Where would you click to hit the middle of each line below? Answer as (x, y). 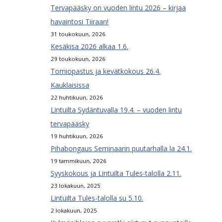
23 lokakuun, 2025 (76, 186)
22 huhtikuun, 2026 (77, 98)
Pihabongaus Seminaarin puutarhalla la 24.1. (121, 149)
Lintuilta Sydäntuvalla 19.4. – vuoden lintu (116, 110)
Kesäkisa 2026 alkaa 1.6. (89, 47)
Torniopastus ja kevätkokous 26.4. (106, 71)
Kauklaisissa (70, 85)
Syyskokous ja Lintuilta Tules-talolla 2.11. (116, 173)
